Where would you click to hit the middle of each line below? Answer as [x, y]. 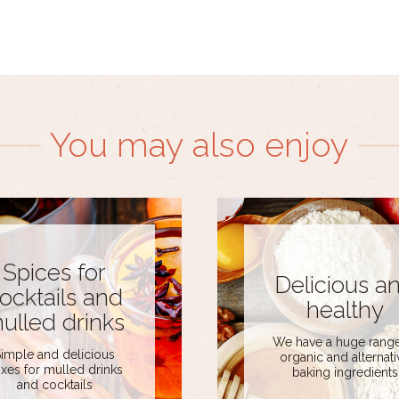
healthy [345, 309]
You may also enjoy [199, 145]
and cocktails [54, 384]
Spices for [54, 272]
